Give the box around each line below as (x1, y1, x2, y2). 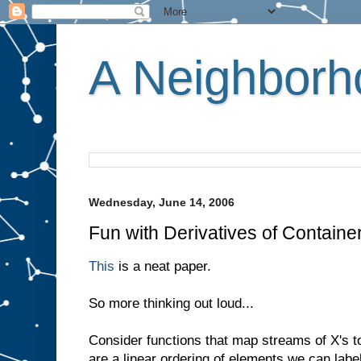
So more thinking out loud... (89, 295, 254, 311)
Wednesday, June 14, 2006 (89, 196, 234, 209)
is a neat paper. (114, 258, 211, 274)
